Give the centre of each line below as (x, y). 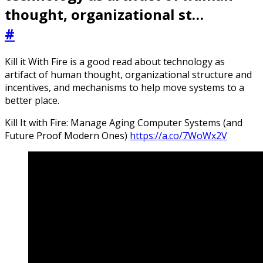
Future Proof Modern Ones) (67, 136)
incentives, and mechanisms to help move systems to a (124, 88)
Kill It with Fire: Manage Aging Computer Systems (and (124, 123)
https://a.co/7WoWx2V (178, 136)
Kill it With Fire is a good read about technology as (115, 62)
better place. (32, 101)
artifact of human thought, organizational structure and (128, 75)
